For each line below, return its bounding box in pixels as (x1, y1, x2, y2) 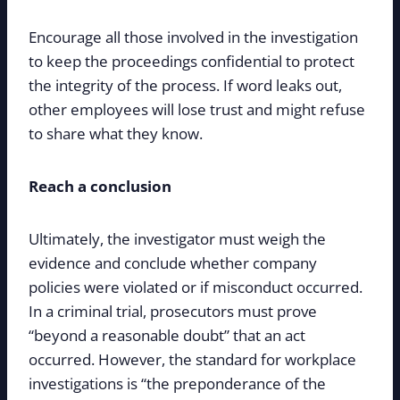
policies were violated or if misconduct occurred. (29, 276, 362, 297)
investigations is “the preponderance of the (29, 372, 326, 394)
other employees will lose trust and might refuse (29, 98, 365, 120)
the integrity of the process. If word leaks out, (29, 74, 342, 96)
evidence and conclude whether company (29, 252, 317, 273)
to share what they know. (29, 122, 203, 144)
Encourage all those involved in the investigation (29, 26, 358, 47)
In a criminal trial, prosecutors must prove (29, 300, 317, 321)
